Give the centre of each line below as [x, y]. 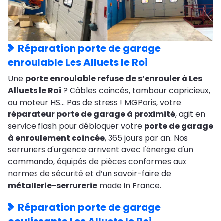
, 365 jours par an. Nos [146, 138]
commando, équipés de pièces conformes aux [97, 162]
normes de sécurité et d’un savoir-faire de [90, 174]
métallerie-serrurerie [53, 186]
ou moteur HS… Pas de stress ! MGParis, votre [94, 103]
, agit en [190, 114]
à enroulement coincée [56, 138]
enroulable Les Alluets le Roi [78, 62]
